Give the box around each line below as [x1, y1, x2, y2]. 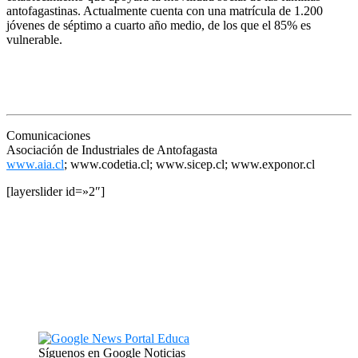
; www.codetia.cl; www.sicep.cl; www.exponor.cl [64, 157, 315, 171]
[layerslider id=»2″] [6, 184, 105, 198]
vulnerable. [6, 32, 62, 46]
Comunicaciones [6, 128, 90, 142]
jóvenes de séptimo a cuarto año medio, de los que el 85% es [6, 18, 311, 32]
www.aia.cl [6, 157, 64, 171]
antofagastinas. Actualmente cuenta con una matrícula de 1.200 [6, 3, 323, 18]
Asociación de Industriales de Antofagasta [6, 142, 217, 157]
